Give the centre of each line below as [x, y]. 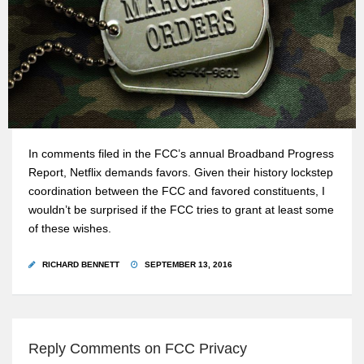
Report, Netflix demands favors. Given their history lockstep [181, 173]
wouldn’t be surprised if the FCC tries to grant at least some [181, 210]
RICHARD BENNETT [81, 265]
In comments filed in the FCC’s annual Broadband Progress [181, 154]
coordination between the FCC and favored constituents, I [177, 192]
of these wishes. [70, 229]
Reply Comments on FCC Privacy [138, 349]
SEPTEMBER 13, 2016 [187, 265]
